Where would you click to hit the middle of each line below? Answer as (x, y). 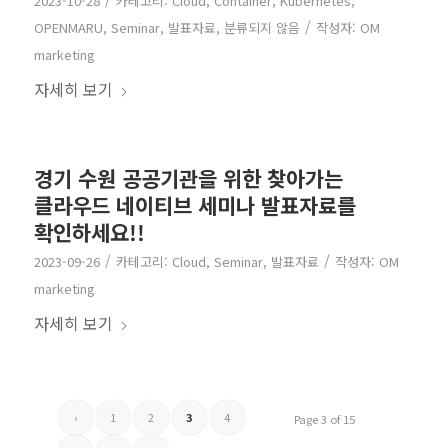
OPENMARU (68, 27)
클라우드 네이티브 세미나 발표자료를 (194, 204)
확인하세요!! (89, 231)
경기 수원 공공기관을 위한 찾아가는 (188, 177)
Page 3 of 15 (325, 418)
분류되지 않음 (261, 27)
